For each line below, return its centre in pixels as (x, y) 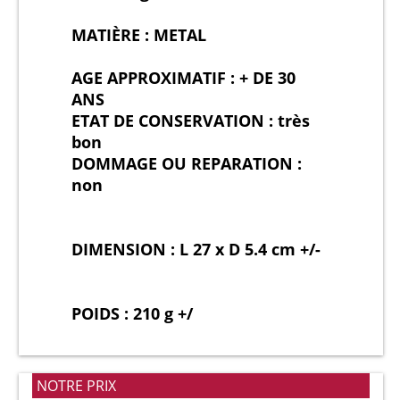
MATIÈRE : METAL (139, 35)
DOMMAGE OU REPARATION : (187, 164)
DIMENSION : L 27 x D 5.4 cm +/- (196, 250)
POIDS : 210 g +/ (132, 314)
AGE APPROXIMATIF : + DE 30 (183, 78)
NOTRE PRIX (76, 386)
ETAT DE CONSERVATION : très (191, 121)
